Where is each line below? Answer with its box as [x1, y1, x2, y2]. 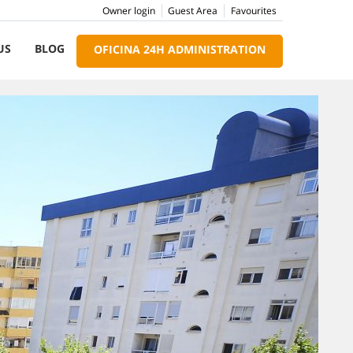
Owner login [102, 4, 155, 17]
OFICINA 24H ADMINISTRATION [93, 42, 266, 57]
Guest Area [167, 4, 217, 17]
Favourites [230, 4, 277, 17]
